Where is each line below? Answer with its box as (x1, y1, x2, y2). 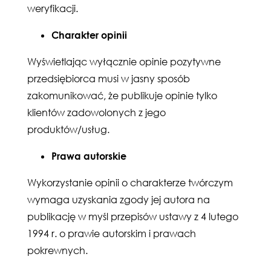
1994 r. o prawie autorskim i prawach (27, 227, 196, 240)
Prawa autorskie (51, 150, 126, 162)
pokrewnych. (27, 244, 88, 256)
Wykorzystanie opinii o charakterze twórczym (27, 177, 233, 189)
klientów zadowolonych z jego (27, 106, 166, 119)
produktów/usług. (27, 123, 114, 135)
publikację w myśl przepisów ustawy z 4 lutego (27, 211, 238, 223)
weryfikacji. (27, 2, 78, 15)
